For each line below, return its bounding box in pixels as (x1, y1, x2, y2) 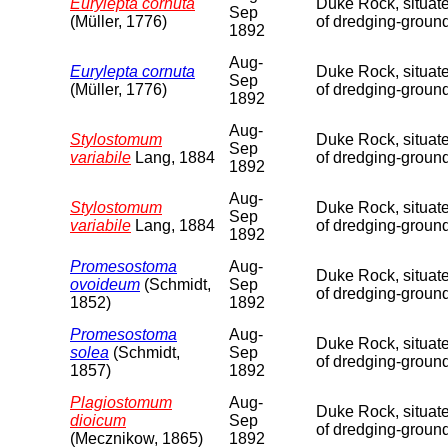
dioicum (70, 411, 126, 429)
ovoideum (70, 275, 140, 293)
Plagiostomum (70, 393, 172, 411)
